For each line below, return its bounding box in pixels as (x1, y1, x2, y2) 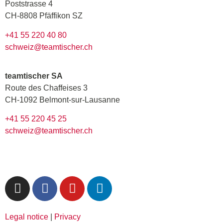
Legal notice (5, 212, 48, 221)
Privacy (54, 212, 81, 221)
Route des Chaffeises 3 (5, 83, 88, 92)
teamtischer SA (5, 71, 63, 80)
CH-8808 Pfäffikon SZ (5, 11, 83, 20)
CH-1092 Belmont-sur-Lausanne (5, 95, 120, 104)
